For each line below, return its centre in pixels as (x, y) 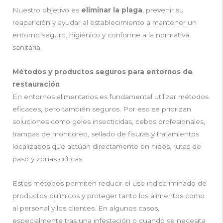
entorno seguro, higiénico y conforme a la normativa (101, 35)
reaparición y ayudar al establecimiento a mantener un (105, 23)
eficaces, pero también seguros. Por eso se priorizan (102, 109)
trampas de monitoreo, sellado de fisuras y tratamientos (106, 134)
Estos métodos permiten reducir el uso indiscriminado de (110, 183)
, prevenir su (163, 10)
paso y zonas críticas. (48, 159)
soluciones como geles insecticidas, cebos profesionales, (109, 122)
